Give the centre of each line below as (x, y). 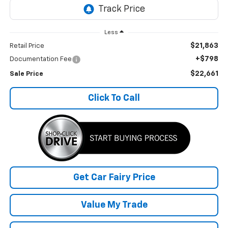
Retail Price (27, 46)
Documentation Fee (40, 60)
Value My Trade (114, 205)
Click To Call (114, 98)
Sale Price (26, 74)
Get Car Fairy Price (114, 178)
